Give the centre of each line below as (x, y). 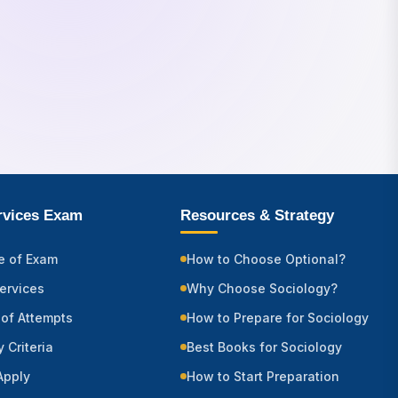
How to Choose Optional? (266, 259)
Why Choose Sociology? (262, 289)
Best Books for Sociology (264, 347)
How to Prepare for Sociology (278, 318)
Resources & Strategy (257, 216)
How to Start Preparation (263, 377)
